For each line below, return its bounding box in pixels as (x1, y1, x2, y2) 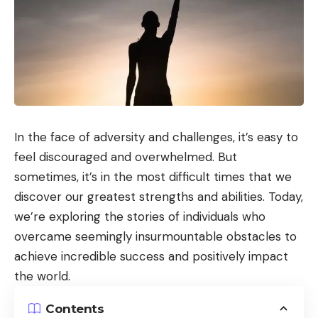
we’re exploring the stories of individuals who (14, 209, 265, 225)
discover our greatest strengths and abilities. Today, (14, 189, 303, 205)
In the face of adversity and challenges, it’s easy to (14, 129, 298, 146)
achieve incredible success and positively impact (14, 248, 288, 265)
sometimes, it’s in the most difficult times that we (14, 169, 292, 185)
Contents (45, 301, 104, 316)
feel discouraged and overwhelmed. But (14, 149, 237, 165)
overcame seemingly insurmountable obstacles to (14, 229, 297, 245)
